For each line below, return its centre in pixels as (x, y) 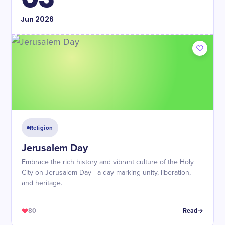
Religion (41, 128)
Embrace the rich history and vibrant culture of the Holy (108, 162)
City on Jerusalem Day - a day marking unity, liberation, (106, 173)
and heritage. (42, 183)
